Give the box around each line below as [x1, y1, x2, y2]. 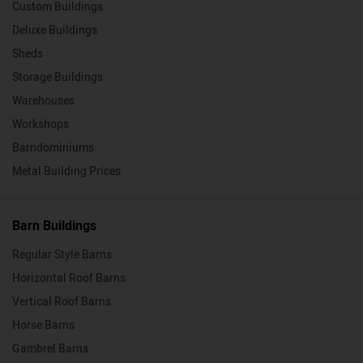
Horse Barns [12, 317, 75, 335]
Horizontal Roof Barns [12, 270, 126, 288]
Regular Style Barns [12, 246, 112, 264]
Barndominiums [12, 139, 94, 157]
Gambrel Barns [12, 340, 88, 358]
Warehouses [12, 92, 75, 110]
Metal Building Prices [12, 163, 121, 181]
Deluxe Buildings [12, 22, 97, 40]
